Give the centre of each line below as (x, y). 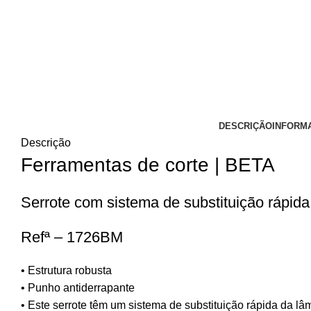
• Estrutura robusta (66, 271)
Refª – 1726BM (72, 237)
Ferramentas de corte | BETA (148, 165)
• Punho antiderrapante (78, 288)
